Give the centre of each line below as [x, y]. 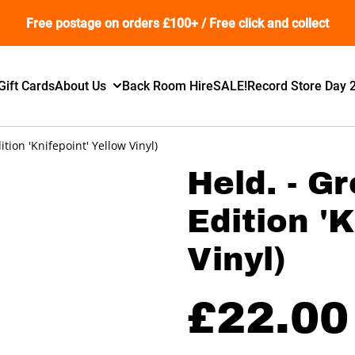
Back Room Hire [168, 86]
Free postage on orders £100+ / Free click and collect [177, 23]
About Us [81, 86]
